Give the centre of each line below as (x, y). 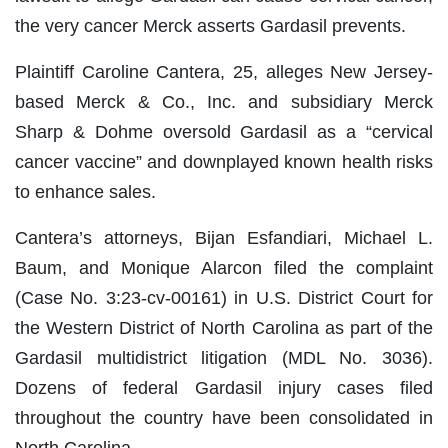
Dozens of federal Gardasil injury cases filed (224, 388)
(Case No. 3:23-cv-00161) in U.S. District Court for (224, 298)
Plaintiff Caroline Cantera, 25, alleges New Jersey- (224, 72)
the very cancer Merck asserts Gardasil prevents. (210, 26)
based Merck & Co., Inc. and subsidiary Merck (224, 102)
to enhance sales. (85, 192)
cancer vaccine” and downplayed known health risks (224, 162)
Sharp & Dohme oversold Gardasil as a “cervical (224, 132)
